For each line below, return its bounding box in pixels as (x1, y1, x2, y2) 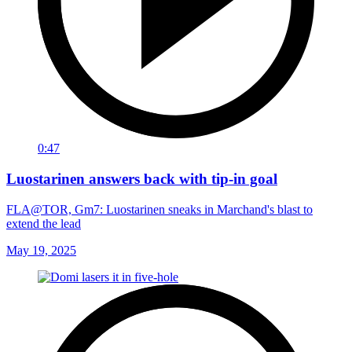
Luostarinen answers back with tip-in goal (6, 170, 277, 188)
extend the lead (6, 216, 81, 230)
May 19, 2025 (6, 243, 76, 257)
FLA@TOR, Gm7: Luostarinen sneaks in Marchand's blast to (6, 202, 313, 216)
